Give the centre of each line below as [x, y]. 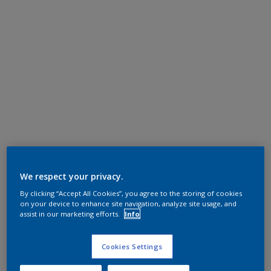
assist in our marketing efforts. [71, 214]
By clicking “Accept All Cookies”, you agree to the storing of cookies [131, 194]
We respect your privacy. [72, 177]
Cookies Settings [132, 247]
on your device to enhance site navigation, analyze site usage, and [129, 204]
